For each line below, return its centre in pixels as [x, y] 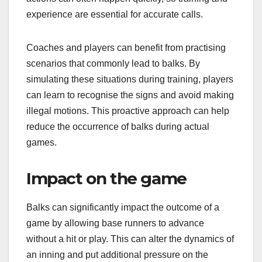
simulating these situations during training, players [130, 80]
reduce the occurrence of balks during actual [118, 127]
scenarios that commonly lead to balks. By [113, 64]
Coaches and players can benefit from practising [126, 48]
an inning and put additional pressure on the [117, 255]
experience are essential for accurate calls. [115, 15]
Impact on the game [106, 179]
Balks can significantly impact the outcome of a [123, 208]
